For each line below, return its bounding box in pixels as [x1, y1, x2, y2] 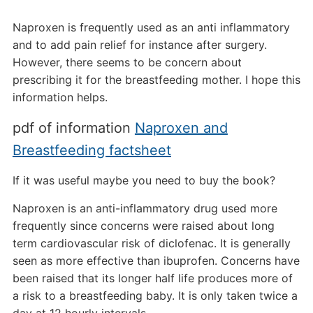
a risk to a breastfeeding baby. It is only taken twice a [12, 289, 298, 303]
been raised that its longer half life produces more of [12, 271, 293, 285]
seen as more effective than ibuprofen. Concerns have [12, 254, 300, 268]
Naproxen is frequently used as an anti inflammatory [12, 20, 290, 34]
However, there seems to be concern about [12, 55, 242, 69]
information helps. [12, 90, 108, 104]
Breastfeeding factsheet [12, 142, 171, 159]
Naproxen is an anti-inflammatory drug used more [12, 201, 277, 215]
